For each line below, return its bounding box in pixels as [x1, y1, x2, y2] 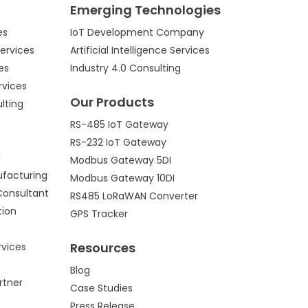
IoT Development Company [70, 25, 204, 40]
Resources [70, 239, 135, 257]
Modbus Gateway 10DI [70, 171, 175, 186]
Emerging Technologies [70, 1, 221, 19]
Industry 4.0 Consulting [70, 61, 181, 76]
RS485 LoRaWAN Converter [70, 189, 198, 203]
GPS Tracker [70, 207, 128, 221]
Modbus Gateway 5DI [70, 153, 171, 168]
